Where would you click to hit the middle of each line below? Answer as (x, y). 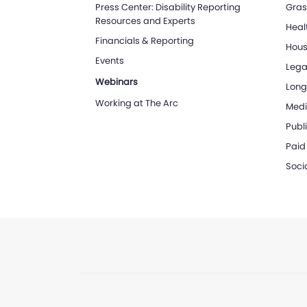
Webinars (117, 82)
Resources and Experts (146, 21)
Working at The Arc (137, 103)
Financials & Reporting (145, 41)
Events (110, 61)
